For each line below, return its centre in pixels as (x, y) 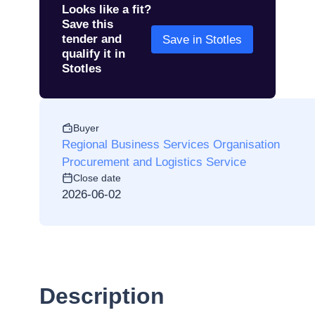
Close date (97, 178)
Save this (88, 24)
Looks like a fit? (107, 9)
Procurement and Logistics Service (154, 162)
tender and (92, 39)
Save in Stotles (202, 39)
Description (102, 296)
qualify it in (94, 54)
